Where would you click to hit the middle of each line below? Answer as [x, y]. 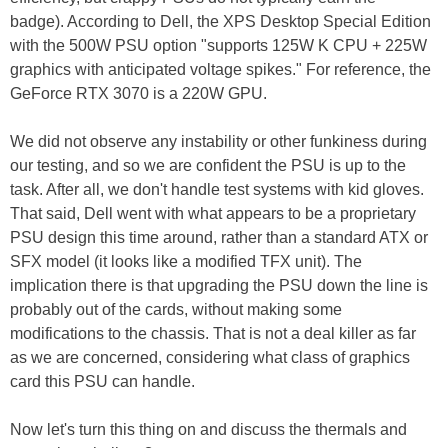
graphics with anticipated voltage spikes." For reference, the [220, 70]
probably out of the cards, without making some [176, 310]
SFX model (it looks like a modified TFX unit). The [186, 262]
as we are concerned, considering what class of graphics [210, 358]
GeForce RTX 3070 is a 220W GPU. [138, 94]
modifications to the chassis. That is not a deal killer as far [213, 334]
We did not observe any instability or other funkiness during [218, 142]
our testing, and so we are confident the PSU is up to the [208, 166]
